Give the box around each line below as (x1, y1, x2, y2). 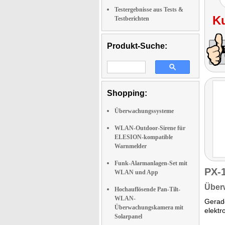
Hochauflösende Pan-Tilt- (115, 186, 180, 193)
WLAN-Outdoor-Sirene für (115, 125, 185, 132)
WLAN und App (115, 169, 158, 176)
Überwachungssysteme (115, 107, 174, 115)
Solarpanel (115, 213, 142, 220)
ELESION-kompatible (115, 134, 173, 141)
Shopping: (107, 89, 147, 97)
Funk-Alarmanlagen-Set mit (115, 160, 187, 167)
